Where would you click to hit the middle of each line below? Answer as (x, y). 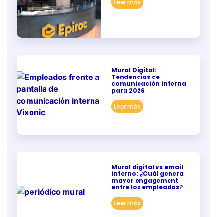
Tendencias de (135, 77)
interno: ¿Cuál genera (147, 173)
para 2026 (128, 90)
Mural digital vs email (147, 167)
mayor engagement (145, 180)
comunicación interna (148, 83)
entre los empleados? (147, 187)
